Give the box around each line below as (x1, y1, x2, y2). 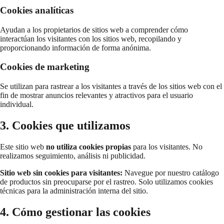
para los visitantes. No (131, 142, 202, 151)
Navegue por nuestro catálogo (122, 168, 219, 177)
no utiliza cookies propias (46, 142, 131, 151)
